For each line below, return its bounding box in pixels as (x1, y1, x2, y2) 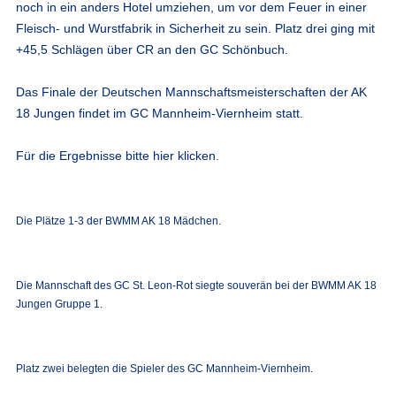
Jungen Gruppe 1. (15, 298, 103, 311)
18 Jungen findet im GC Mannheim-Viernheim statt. (15, 105, 303, 120)
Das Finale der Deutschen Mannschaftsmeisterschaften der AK (15, 84, 367, 99)
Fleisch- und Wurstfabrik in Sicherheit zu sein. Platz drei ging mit (15, 20, 375, 35)
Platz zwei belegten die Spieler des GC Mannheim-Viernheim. (15, 362, 313, 376)
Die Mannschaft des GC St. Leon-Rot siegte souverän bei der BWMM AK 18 (15, 279, 377, 293)
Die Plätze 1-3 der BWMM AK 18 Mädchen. (15, 214, 221, 227)
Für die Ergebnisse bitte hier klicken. (15, 148, 219, 163)
